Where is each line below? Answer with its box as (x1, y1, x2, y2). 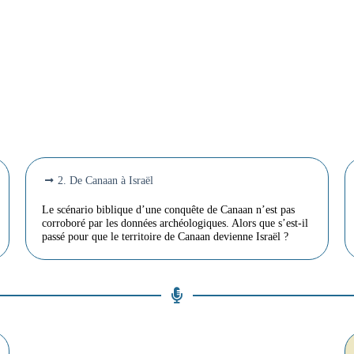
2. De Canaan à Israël (58, 174, 154, 187)
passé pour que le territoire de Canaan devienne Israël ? (42, 230, 289, 243)
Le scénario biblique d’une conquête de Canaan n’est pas (42, 203, 296, 217)
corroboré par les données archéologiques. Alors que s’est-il (42, 217, 309, 230)
